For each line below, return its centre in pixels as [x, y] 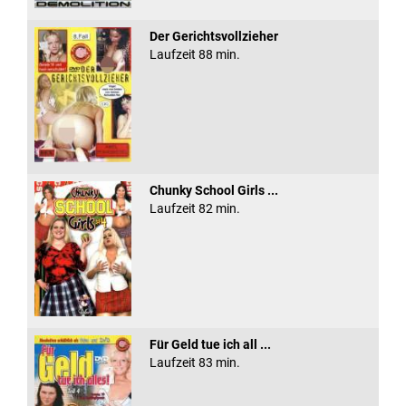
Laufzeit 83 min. [194, 362]
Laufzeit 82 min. [194, 208]
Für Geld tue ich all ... [210, 344]
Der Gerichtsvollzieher [213, 36]
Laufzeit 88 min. [194, 54]
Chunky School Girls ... [213, 190]
